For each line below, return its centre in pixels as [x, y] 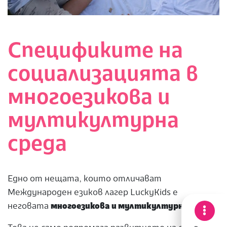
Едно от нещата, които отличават [85, 179]
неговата [29, 206]
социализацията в [103, 75]
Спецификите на [95, 52]
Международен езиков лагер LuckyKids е [93, 193]
